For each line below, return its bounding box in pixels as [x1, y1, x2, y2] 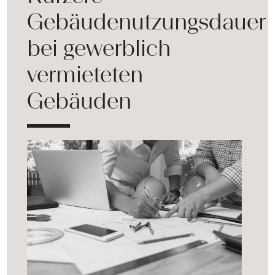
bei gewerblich [27, 34, 171, 62]
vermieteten [27, 61, 144, 88]
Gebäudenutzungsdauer [27, 8, 266, 36]
